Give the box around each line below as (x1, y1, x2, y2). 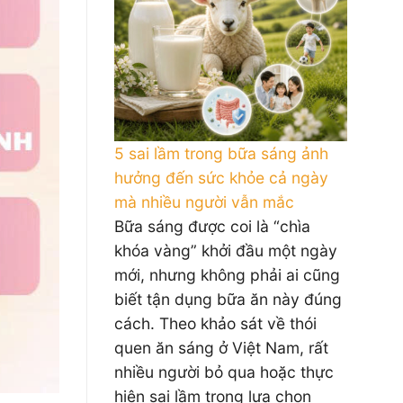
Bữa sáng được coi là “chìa (114, 217, 310, 236)
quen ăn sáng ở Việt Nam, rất (114, 338, 328, 357)
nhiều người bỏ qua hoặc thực (114, 363, 334, 381)
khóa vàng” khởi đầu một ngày (114, 241, 337, 260)
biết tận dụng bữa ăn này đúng (114, 290, 342, 309)
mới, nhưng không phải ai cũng (114, 265, 340, 284)
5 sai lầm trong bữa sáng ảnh (114, 144, 328, 163)
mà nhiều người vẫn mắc (114, 193, 294, 211)
